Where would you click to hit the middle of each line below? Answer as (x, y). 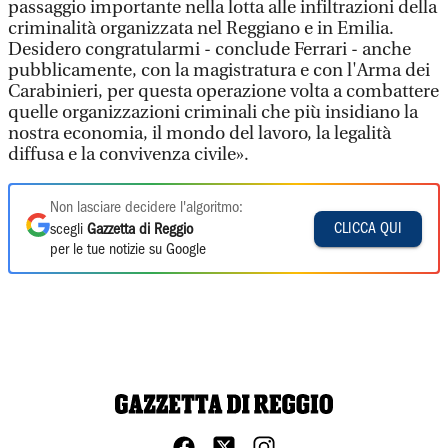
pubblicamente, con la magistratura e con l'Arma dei (219, 70)
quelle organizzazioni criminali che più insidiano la (213, 112)
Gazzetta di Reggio (140, 230)
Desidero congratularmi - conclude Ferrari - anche (209, 49)
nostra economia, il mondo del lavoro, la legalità (199, 133)
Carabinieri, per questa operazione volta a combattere (223, 91)
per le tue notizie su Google (128, 250)
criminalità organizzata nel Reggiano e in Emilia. (201, 28)
